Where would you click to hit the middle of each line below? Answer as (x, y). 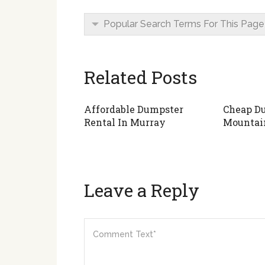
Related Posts (140, 77)
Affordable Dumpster (134, 109)
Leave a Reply (142, 190)
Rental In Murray (125, 122)
